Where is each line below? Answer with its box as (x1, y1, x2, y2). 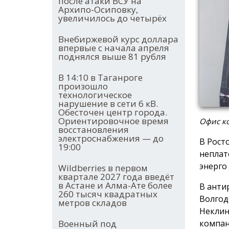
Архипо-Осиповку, (58, 4, 138, 16)
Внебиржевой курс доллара (58, 33, 178, 45)
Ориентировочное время (58, 115, 169, 127)
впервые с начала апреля (58, 42, 169, 54)
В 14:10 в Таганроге (58, 72, 143, 84)
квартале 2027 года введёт (58, 171, 174, 183)
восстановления (58, 124, 129, 136)
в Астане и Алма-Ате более (58, 179, 172, 192)
